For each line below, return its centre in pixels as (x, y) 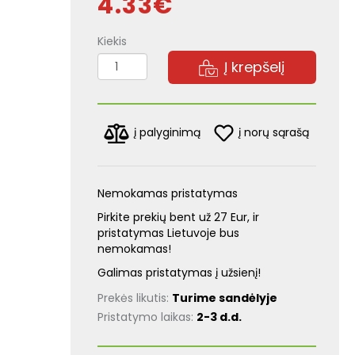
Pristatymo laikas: (147, 317)
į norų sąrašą (274, 132)
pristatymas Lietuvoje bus (169, 233)
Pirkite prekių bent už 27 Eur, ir (179, 217)
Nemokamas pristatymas (168, 193)
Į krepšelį (255, 67)
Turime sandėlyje (225, 298)
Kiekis (113, 41)
